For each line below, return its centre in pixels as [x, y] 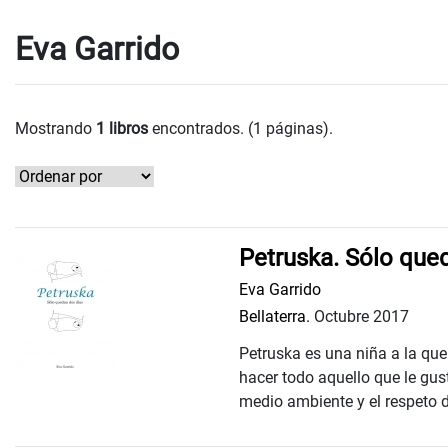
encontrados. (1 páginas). [240, 128]
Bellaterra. [274, 316]
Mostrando [55, 128]
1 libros [122, 128]
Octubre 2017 [359, 316]
